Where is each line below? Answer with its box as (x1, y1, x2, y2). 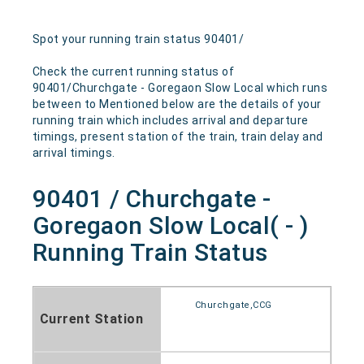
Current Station (39, 311, 144, 327)
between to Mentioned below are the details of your (32, 97, 322, 110)
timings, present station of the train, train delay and (32, 130, 323, 143)
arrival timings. (32, 146, 115, 159)
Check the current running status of (32, 65, 235, 78)
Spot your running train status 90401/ (32, 32, 245, 45)
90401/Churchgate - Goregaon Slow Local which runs (32, 81, 328, 94)
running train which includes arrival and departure (32, 114, 309, 127)
